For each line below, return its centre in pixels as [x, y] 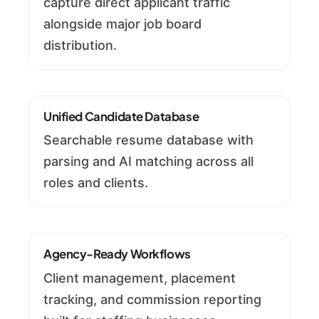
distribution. [80, 45]
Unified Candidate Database [121, 116]
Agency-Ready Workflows [117, 254]
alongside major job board [122, 23]
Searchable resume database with [148, 140]
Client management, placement [140, 278]
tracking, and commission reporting [152, 299]
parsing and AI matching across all [148, 162]
